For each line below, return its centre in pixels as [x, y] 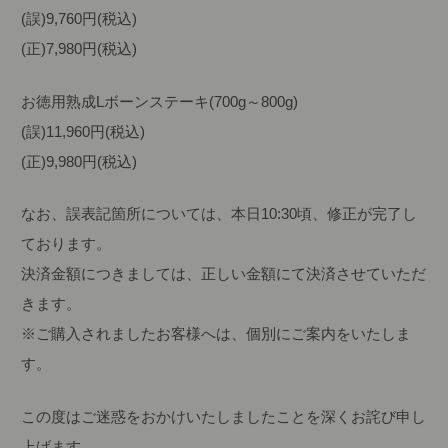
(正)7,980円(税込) [79, 49]
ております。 [66, 244]
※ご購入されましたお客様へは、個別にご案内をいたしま [216, 334]
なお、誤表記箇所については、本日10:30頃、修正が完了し [219, 214]
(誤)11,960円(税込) [83, 131]
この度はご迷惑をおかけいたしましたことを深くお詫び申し [224, 416]
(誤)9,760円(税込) [79, 19]
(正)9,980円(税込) [79, 161]
